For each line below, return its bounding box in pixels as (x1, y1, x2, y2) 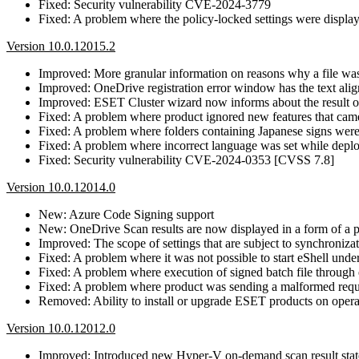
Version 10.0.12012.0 (6, 321, 115, 335)
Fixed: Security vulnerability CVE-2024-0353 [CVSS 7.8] (38, 152, 334, 167)
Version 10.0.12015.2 (6, 38, 115, 53)
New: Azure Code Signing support (38, 207, 214, 221)
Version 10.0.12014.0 (6, 179, 115, 194)
